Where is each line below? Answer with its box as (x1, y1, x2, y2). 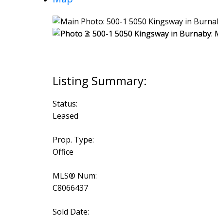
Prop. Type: (52, 134, 94, 145)
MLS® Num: (52, 170, 97, 181)
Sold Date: (52, 206, 89, 217)
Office (52, 146, 73, 157)
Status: (52, 98, 77, 109)
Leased (52, 110, 78, 121)
